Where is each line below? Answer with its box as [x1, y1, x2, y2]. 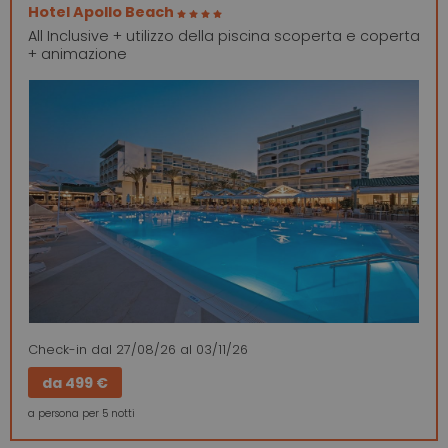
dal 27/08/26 [87, 341, 180, 359]
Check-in [28, 341, 87, 359]
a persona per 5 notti [28, 405, 135, 421]
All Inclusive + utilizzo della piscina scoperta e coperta [28, 25, 420, 46]
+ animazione [28, 43, 127, 64]
